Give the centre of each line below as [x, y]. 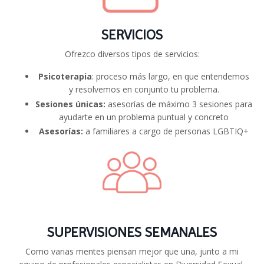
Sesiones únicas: [70, 104]
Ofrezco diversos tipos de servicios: [132, 54]
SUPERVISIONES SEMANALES [132, 232]
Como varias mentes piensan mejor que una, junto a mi [132, 252]
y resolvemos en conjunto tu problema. [144, 89]
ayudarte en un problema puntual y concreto [144, 117]
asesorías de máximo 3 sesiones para [179, 104]
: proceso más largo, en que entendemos [171, 76]
